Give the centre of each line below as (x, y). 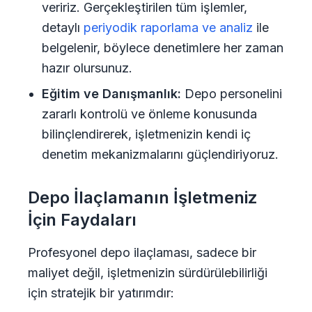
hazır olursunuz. (87, 68)
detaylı (63, 28)
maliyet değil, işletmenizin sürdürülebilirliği (148, 273)
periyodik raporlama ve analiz (168, 28)
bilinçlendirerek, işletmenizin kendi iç (146, 134)
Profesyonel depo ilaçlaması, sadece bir (142, 252)
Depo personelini (232, 94)
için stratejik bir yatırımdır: (101, 293)
